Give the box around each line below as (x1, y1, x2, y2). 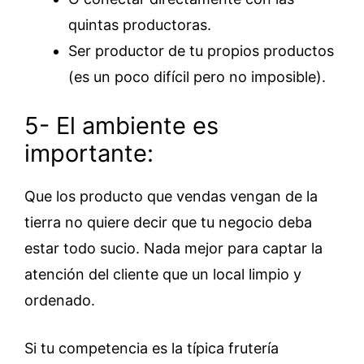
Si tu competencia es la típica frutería (24, 340, 279, 357)
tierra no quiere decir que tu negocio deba (24, 214, 312, 231)
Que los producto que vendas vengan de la (24, 188, 318, 205)
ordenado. (24, 292, 95, 309)
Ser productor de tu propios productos (68, 42, 334, 59)
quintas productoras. (68, 16, 211, 33)
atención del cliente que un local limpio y (24, 266, 301, 283)
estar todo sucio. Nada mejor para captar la (24, 240, 323, 257)
